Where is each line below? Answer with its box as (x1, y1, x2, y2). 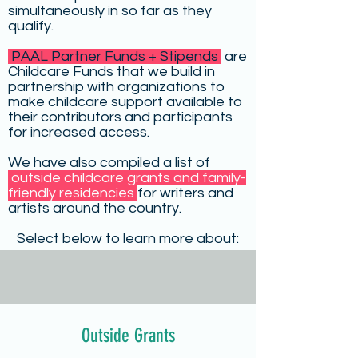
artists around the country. (8, 201, 181, 216)
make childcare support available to (8, 94, 242, 109)
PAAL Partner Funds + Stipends (8, 49, 221, 64)
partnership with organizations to (8, 79, 225, 94)
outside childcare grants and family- (8, 170, 246, 185)
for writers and (137, 185, 233, 201)
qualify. (8, 18, 54, 34)
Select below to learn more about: (17, 231, 239, 246)
